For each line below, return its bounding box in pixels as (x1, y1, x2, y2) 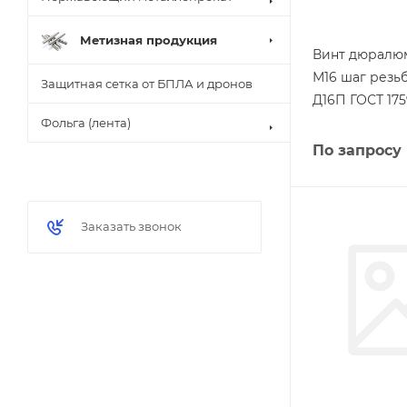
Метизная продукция (80, 32, 217, 47)
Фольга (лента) (41, 115, 131, 130)
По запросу (313, 142, 402, 159)
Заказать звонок (81, 219, 182, 233)
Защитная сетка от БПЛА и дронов (41, 76, 253, 91)
